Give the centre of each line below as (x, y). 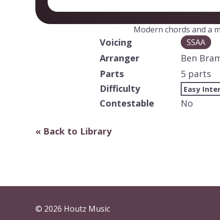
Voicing (116, 42)
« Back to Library (73, 131)
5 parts (196, 73)
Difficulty (120, 88)
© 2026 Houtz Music (73, 208)
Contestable (127, 103)
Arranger (119, 58)
